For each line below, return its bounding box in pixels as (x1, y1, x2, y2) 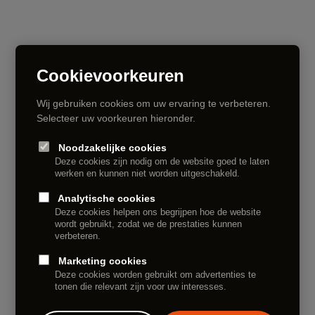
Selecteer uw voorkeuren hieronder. (37, 112, 196, 124)
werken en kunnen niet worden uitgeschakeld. (55, 168, 240, 179)
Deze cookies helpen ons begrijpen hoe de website (55, 207, 262, 217)
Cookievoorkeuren (37, 65, 185, 85)
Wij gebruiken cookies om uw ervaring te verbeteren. (37, 97, 271, 109)
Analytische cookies (56, 192, 156, 204)
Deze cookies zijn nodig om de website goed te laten (55, 156, 270, 167)
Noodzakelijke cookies (56, 141, 167, 153)
